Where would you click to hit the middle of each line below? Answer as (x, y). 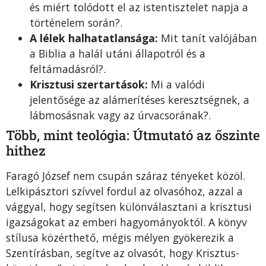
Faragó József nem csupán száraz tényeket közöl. (126, 176)
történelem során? (75, 23)
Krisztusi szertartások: (89, 85)
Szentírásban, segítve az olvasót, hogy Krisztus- (123, 253)
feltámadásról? (66, 69)
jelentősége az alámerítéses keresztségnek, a (140, 100)
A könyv (228, 222)
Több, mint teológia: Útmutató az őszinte (133, 135)
